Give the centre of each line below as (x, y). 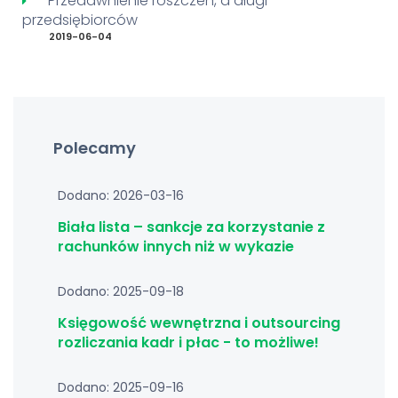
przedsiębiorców (80, 20)
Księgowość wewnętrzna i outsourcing (199, 323)
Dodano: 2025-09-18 (121, 291)
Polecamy (95, 148)
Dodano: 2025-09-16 (121, 387)
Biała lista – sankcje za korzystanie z (191, 227)
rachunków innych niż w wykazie (176, 247)
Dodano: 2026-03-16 (121, 195)
